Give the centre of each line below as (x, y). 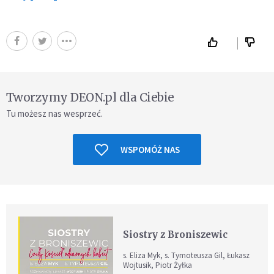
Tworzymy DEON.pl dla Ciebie (90, 98)
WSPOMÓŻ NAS (150, 150)
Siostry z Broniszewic (176, 235)
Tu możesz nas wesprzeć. (54, 114)
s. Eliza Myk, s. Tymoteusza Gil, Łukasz (187, 256)
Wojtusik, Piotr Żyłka (158, 265)
